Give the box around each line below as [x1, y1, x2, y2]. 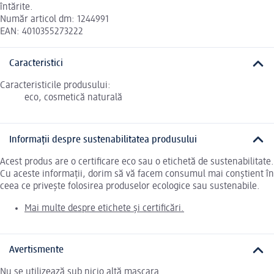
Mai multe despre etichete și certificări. [24, 203, 184, 213]
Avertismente [9, 245, 64, 255]
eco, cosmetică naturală [24, 93, 122, 103]
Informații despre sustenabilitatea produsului [9, 135, 197, 145]
